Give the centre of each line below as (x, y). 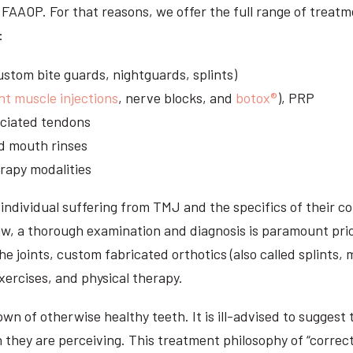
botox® (256, 97)
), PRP (296, 97)
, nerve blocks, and (177, 97)
